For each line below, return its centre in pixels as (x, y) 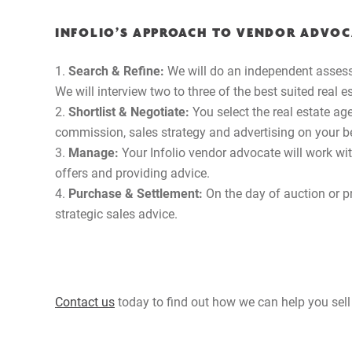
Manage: (93, 152)
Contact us (85, 301)
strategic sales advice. (116, 213)
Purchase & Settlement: (136, 192)
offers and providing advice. (132, 172)
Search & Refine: (116, 70)
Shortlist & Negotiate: (130, 111)
